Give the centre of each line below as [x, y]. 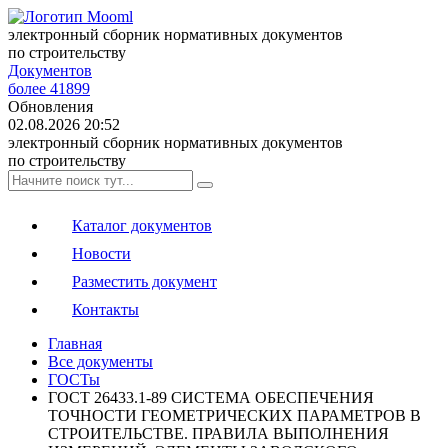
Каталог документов [142, 225]
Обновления [50, 106]
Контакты [105, 309]
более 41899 [49, 88]
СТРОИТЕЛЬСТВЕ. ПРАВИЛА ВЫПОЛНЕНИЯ [218, 433]
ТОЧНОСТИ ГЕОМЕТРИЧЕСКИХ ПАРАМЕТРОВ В [234, 415]
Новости [101, 253]
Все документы [100, 361]
